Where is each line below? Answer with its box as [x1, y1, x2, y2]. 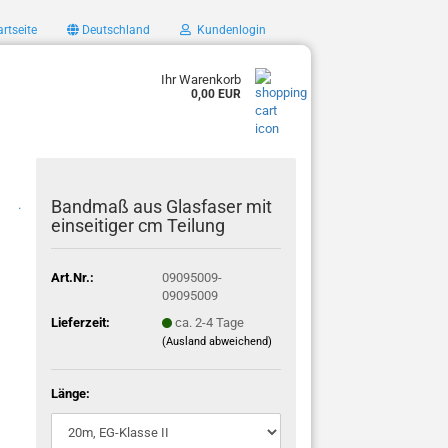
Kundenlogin [191, 23, 266, 37]
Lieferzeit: [51, 314, 111, 330]
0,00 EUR [191, 87, 241, 101]
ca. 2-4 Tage [174, 314, 244, 330]
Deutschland [79, 23, 150, 37]
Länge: [51, 386, 91, 401]
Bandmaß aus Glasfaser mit [51, 196, 273, 217]
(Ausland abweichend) [161, 334, 272, 348]
